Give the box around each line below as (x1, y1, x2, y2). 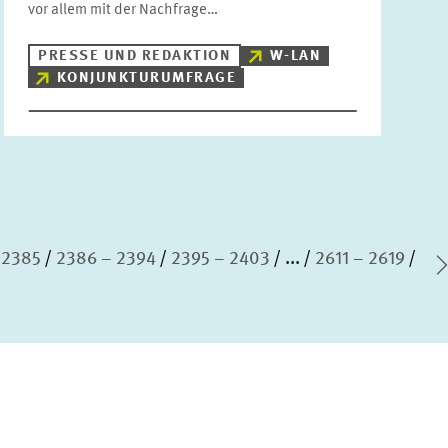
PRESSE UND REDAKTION (38, 49, 232, 64)
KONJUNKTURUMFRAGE (56, 71, 237, 86)
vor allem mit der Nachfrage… (28, 3, 219, 18)
